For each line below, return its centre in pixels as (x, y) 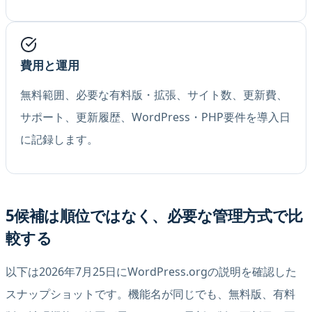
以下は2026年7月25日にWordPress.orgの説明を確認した (151, 271)
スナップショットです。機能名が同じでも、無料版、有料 (150, 294)
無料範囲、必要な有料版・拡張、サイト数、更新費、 (154, 95)
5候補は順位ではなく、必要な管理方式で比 (154, 215)
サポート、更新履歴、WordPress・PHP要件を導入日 (155, 117)
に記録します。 (59, 140)
